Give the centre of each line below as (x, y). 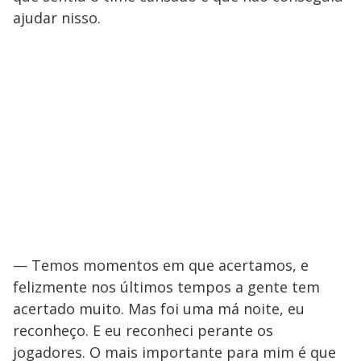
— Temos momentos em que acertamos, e (161, 265)
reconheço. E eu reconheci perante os (143, 330)
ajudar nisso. (57, 17)
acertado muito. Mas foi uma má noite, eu (159, 308)
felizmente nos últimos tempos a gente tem (166, 286)
